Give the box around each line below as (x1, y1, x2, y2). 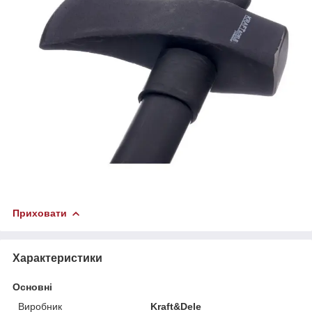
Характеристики (13, 251, 102, 264)
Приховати (13, 207, 67, 219)
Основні (13, 281, 52, 292)
